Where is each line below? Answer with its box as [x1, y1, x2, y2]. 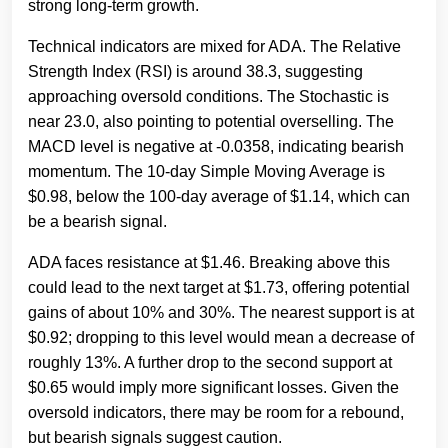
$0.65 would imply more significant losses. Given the [28, 379, 399, 397]
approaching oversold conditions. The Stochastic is [28, 88, 389, 106]
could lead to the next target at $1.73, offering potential [28, 279, 410, 297]
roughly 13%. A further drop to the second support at [28, 354, 392, 372]
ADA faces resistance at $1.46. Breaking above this [28, 254, 390, 272]
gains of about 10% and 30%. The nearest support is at [28, 304, 414, 322]
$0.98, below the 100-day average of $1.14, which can [28, 188, 410, 206]
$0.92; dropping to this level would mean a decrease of [28, 329, 414, 347]
